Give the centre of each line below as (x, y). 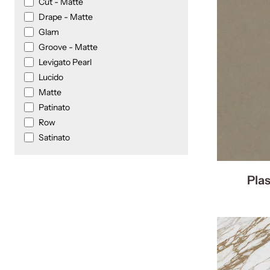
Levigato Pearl (65, 62)
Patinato (54, 107)
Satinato (54, 137)
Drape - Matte (66, 17)
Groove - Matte (68, 47)
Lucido (51, 77)
